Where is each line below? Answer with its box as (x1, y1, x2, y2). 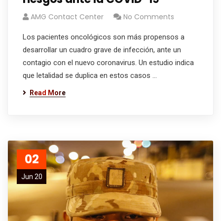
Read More (30, 89, 66, 97)
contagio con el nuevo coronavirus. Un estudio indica (23, 58, 194, 67)
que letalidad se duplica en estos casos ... (23, 71, 157, 80)
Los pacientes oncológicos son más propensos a (23, 33, 184, 41)
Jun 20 (21, 173, 42, 181)
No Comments (123, 12, 174, 22)
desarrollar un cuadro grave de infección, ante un (23, 45, 181, 54)
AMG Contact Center (31, 12, 104, 22)
